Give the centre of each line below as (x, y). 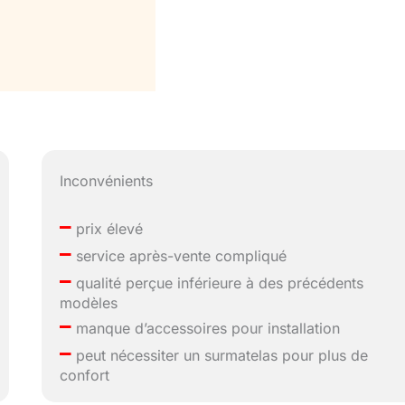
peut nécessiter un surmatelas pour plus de (220, 356)
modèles (89, 303)
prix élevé (108, 229)
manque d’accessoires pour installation (206, 329)
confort (85, 376)
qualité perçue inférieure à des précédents (218, 283)
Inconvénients (107, 181)
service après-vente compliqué (179, 256)
